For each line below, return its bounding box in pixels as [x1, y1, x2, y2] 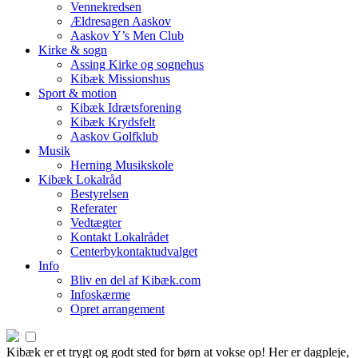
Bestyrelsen [70, 187, 129, 201]
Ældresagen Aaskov [70, 14, 171, 28]
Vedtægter [70, 216, 121, 229]
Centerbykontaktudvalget [70, 245, 197, 258]
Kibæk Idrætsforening [70, 101, 181, 114]
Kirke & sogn [38, 43, 107, 57]
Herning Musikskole [70, 158, 173, 172]
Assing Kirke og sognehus [70, 58, 204, 71]
